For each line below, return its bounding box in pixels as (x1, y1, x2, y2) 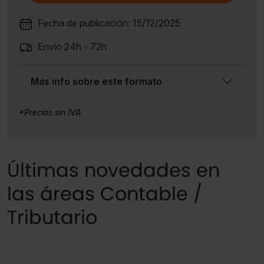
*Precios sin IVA (19, 107, 81, 117)
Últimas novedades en (7, 156, 220, 183)
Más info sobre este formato (31, 75, 162, 87)
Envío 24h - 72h (38, 40, 107, 52)
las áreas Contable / (7, 180, 202, 207)
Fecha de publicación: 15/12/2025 (38, 16, 180, 29)
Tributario (7, 203, 97, 230)
